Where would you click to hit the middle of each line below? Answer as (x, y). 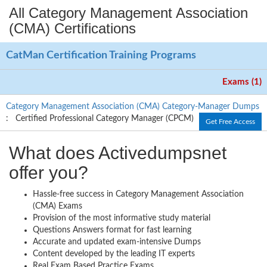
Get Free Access (230, 121)
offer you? (49, 172)
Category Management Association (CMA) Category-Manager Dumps (133, 106)
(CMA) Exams (58, 206)
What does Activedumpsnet (118, 153)
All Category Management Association (128, 13)
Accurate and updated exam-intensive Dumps (117, 242)
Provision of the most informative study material (122, 218)
